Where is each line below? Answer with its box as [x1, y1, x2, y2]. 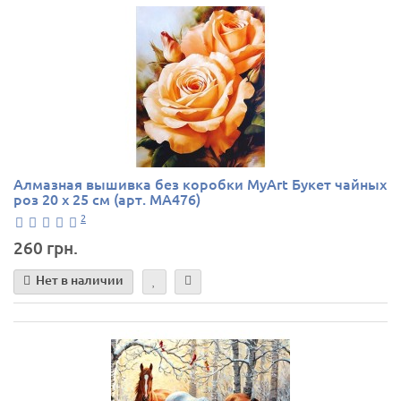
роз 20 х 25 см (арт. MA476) [13, 189, 200, 209]
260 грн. [13, 235, 78, 259]
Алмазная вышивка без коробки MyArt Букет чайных [13, 174, 387, 194]
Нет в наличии [36, 271, 124, 289]
